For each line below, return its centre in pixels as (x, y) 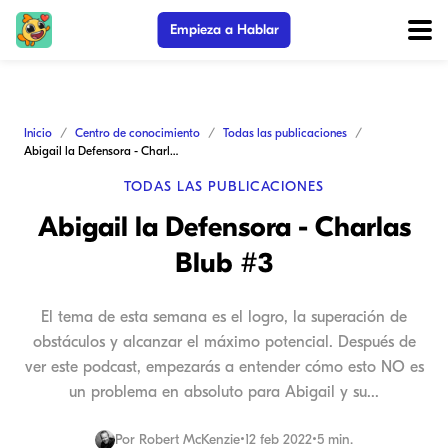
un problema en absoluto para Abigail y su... (224, 392)
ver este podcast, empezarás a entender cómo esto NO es (224, 367)
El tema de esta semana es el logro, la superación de (224, 317)
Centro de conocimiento (137, 133)
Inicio (38, 133)
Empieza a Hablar (224, 29)
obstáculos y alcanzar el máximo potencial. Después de (224, 342)
